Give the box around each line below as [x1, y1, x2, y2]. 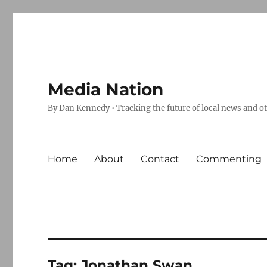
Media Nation [48, 79, 164, 100]
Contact [141, 153, 180, 164]
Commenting [196, 153, 262, 164]
